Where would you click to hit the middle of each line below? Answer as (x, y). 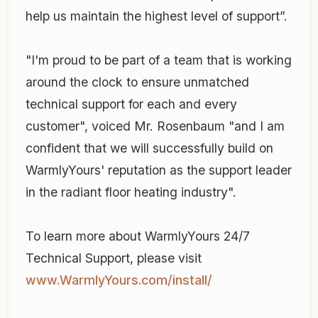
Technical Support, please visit (114, 258)
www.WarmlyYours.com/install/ (119, 280)
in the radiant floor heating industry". (131, 192)
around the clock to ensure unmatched (137, 82)
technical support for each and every (131, 104)
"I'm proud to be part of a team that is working (159, 60)
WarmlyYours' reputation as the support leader (159, 170)
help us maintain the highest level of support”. (157, 16)
